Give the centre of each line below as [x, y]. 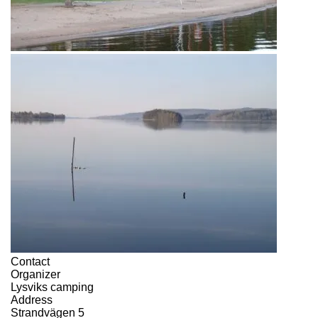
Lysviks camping [52, 287]
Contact [30, 262]
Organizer [35, 274]
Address [32, 300]
